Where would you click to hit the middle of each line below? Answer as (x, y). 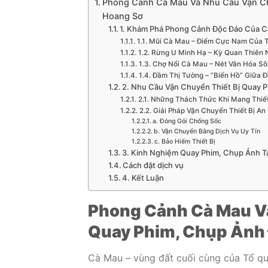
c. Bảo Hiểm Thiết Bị (185, 142)
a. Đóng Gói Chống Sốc (187, 121)
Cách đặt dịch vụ (153, 165)
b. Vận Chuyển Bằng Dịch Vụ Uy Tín (207, 132)
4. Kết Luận (143, 178)
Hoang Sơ (122, 16)
